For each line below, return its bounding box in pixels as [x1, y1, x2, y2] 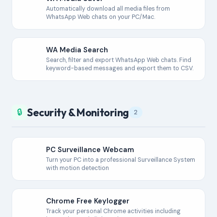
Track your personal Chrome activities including [46, 207, 181, 215]
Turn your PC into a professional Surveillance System [46, 156, 195, 164]
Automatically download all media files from [46, 5, 170, 13]
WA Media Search [46, 45, 108, 55]
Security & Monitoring [27, 106, 129, 119]
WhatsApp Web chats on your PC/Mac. [46, 13, 155, 21]
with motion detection [46, 164, 109, 172]
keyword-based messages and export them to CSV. [46, 64, 193, 72]
